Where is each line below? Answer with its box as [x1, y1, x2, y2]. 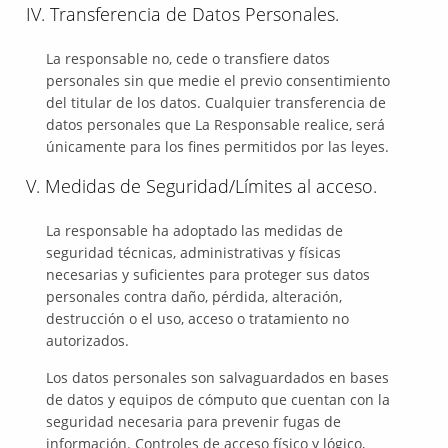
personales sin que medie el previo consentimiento [46, 71, 391, 90]
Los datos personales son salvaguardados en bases [46, 368, 390, 387]
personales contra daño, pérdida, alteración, [46, 287, 343, 306]
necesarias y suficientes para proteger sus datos [46, 265, 371, 284]
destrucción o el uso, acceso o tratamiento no [46, 309, 350, 328]
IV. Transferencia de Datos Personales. [26, 2, 340, 26]
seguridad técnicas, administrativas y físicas [46, 243, 342, 262]
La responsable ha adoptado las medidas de [46, 221, 344, 240]
